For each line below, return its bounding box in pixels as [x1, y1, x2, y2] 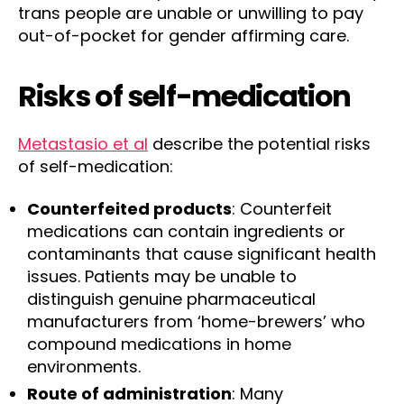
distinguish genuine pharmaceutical [27, 288, 316, 310]
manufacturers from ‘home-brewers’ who [27, 310, 365, 333]
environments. [27, 355, 141, 378]
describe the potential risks [148, 132, 371, 155]
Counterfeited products [27, 197, 232, 220]
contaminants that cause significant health [27, 243, 376, 265]
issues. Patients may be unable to [27, 265, 297, 288]
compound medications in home [27, 333, 291, 355]
